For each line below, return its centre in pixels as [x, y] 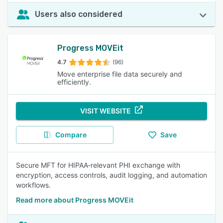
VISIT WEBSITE [106, 111]
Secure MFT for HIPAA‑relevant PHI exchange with [98, 165]
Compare [71, 135]
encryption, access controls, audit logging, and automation [111, 175]
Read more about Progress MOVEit [75, 200]
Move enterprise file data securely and [120, 74]
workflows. [33, 185]
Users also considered [79, 14]
